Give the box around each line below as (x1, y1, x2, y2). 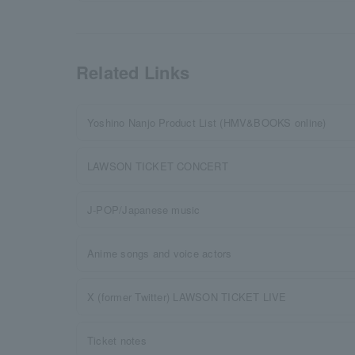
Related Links (76, 59, 190, 85)
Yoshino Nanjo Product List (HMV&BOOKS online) (87, 115, 326, 130)
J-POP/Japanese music (87, 202, 200, 217)
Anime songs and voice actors (87, 246, 232, 261)
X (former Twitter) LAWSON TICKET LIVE (87, 289, 287, 304)
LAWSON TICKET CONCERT (87, 158, 228, 174)
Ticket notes (87, 333, 147, 348)
